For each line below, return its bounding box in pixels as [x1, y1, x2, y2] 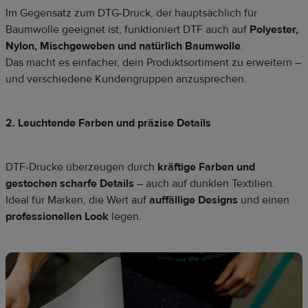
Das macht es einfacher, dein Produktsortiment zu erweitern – [5, 56, 301, 70]
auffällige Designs [149, 193, 238, 208]
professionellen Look [5, 210, 109, 224]
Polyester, [250, 23, 298, 37]
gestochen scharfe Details [5, 177, 134, 191]
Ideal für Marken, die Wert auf [5, 193, 149, 208]
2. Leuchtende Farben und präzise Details [5, 116, 211, 131]
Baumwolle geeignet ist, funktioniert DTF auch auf [5, 23, 250, 37]
